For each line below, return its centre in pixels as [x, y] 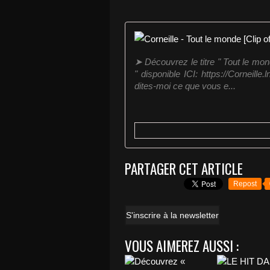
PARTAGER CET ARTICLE [184, 169]
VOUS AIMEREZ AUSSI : [182, 246]
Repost [245, 184]
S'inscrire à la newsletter [172, 215]
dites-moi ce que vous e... [185, 86]
